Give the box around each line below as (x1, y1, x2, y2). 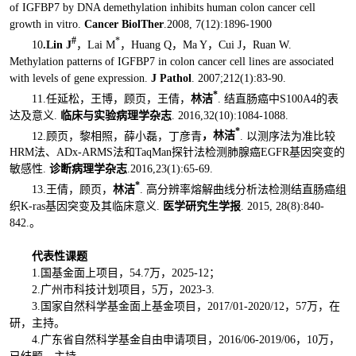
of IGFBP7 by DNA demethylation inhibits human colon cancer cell (9, 2, 315, 14)
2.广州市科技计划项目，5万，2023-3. (31, 283, 215, 296)
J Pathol (147, 72, 192, 84)
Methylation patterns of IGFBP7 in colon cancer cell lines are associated (9, 55, 334, 68)
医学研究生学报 (162, 199, 241, 212)
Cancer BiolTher (80, 18, 164, 31)
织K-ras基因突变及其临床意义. (9, 199, 163, 212)
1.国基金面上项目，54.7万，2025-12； (31, 266, 220, 279)
